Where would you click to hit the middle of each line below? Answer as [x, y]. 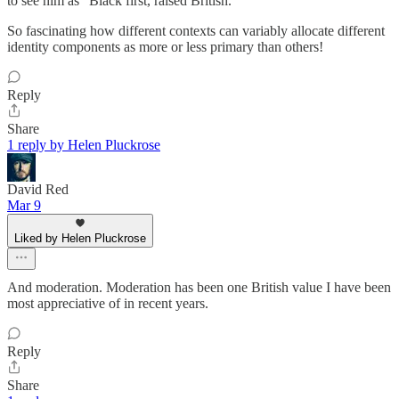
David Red [38, 190]
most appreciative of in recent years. [108, 304]
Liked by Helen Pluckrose [80, 239]
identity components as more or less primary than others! [165, 47]
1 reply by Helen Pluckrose [84, 145]
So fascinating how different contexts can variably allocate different [196, 31]
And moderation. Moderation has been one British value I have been [199, 288]
